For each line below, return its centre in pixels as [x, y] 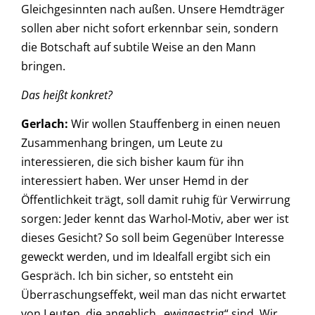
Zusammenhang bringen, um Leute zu [122, 143]
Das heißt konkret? [67, 95]
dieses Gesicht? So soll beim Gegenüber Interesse [153, 238]
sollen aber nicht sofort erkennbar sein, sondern [150, 28]
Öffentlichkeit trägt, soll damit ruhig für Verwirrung [156, 200]
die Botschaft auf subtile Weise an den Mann [139, 47]
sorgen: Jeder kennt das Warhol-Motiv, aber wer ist [155, 219]
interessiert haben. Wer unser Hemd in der [135, 181]
